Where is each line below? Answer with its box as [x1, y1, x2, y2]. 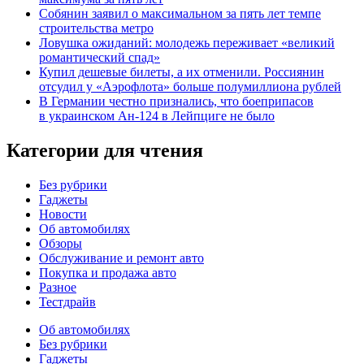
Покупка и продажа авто [39, 265, 176, 279]
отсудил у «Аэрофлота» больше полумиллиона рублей [39, 79, 341, 93]
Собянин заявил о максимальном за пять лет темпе [39, 6, 321, 20]
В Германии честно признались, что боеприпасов [39, 93, 314, 108]
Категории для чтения [6, 139, 203, 161]
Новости [39, 206, 87, 221]
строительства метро [39, 20, 154, 35]
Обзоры [39, 236, 82, 250]
